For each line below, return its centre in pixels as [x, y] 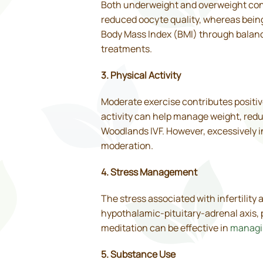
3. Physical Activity [141, 75]
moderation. [127, 146]
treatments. [127, 49]
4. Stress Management [149, 172]
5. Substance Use [138, 254]
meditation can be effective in [166, 228]
